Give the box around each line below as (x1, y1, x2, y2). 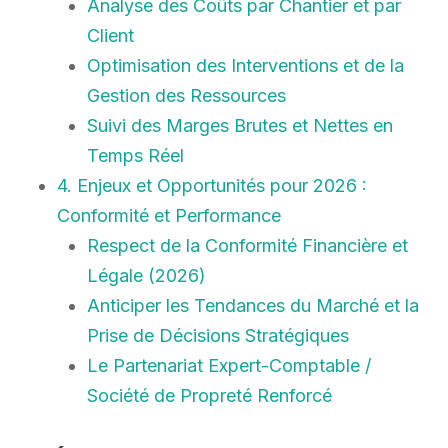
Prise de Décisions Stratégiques (86, 324, 349, 346)
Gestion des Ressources (86, 84, 286, 106)
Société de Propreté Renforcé (86, 384, 332, 406)
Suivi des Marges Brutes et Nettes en (86, 114, 393, 136)
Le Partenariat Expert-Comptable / (86, 354, 371, 376)
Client (86, 24, 134, 46)
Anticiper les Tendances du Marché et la (86, 294, 419, 316)
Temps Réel (86, 144, 184, 166)
